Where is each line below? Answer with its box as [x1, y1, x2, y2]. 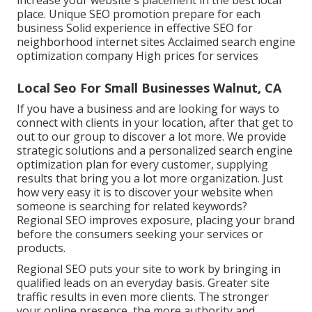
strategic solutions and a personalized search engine [17, 143, 292, 159]
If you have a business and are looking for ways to [17, 101, 279, 117]
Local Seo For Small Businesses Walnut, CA [17, 79, 281, 97]
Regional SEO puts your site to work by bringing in [17, 261, 281, 277]
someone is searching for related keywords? [17, 198, 247, 214]
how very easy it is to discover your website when [17, 185, 273, 201]
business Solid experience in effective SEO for [17, 20, 253, 36]
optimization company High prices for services [17, 48, 258, 64]
